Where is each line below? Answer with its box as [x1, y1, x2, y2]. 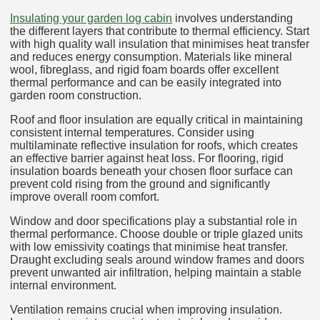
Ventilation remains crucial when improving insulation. [10, 304, 282, 316]
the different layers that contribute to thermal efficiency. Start [10, 25, 309, 38]
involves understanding [172, 12, 293, 25]
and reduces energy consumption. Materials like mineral [10, 51, 292, 64]
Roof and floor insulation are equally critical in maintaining [10, 114, 303, 126]
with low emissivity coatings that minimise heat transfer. [10, 241, 288, 254]
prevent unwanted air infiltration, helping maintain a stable [10, 266, 301, 279]
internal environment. [10, 279, 116, 292]
